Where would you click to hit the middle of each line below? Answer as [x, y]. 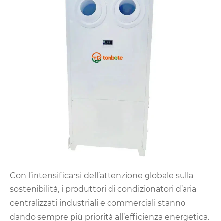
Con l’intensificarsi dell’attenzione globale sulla [102, 176]
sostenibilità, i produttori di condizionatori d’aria [103, 189]
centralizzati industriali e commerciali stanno [98, 203]
